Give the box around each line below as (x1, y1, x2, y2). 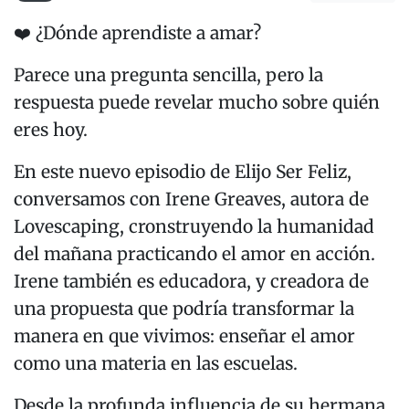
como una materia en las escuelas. (14, 352, 302, 375)
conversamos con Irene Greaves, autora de (14, 188, 369, 211)
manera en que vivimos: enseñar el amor (14, 325, 355, 348)
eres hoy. (14, 119, 92, 142)
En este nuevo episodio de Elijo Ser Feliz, (14, 161, 351, 184)
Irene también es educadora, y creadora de (14, 270, 369, 293)
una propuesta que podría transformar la (14, 298, 354, 320)
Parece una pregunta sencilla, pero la (14, 64, 323, 87)
